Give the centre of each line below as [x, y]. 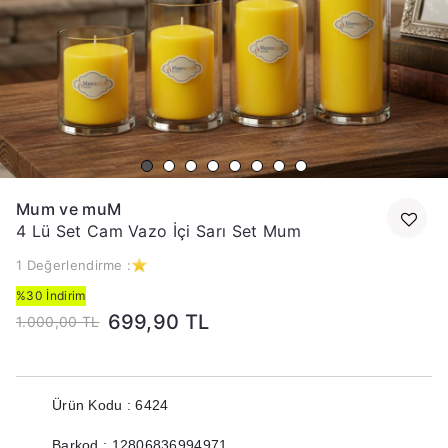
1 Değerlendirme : [74, 265]
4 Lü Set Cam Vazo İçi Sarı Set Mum [158, 231]
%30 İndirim [51, 295]
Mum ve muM [69, 209]
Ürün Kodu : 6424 [110, 405]
